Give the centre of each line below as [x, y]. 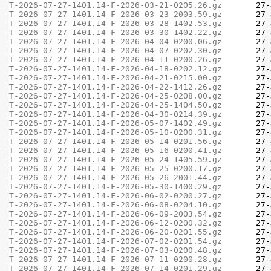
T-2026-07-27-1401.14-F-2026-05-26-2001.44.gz [116, 178]
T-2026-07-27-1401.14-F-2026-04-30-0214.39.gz [116, 114]
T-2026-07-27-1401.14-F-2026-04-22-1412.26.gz [116, 87]
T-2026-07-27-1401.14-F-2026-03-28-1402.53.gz [116, 23]
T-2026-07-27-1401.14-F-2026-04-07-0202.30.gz [116, 51]
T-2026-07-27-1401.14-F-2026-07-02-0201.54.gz [116, 241]
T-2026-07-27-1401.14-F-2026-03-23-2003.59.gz [116, 14]
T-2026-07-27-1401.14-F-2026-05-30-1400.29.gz [116, 187]
